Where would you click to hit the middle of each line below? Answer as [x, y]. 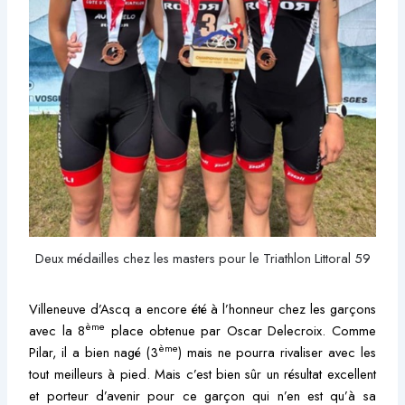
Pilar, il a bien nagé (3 [94, 352]
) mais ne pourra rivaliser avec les [277, 352]
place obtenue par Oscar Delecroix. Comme [240, 330]
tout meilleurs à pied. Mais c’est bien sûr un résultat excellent [202, 373]
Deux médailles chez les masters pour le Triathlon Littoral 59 [202, 258]
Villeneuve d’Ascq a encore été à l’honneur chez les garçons [202, 308]
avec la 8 [57, 330]
